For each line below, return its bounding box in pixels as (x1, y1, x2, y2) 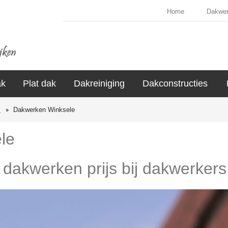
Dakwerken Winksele (13, 106, 75, 113)
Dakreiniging (73, 78, 125, 89)
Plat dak (23, 78, 56, 89)
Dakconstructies (142, 78, 208, 89)
